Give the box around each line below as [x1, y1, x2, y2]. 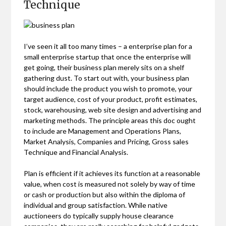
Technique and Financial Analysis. [24, 147, 129, 156]
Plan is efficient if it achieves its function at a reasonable [24, 168, 201, 178]
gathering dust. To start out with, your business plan [24, 73, 190, 82]
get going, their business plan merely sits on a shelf [24, 63, 185, 72]
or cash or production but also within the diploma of [24, 190, 186, 199]
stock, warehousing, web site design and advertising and [24, 105, 202, 114]
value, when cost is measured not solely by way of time [24, 179, 196, 188]
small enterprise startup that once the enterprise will [24, 52, 191, 61]
